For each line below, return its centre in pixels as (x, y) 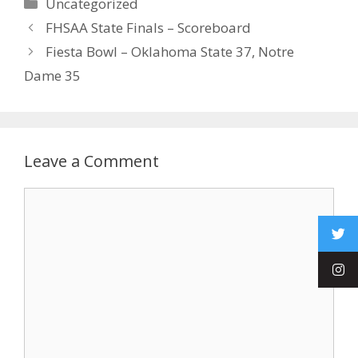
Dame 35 (52, 76)
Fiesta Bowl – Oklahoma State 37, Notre (170, 52)
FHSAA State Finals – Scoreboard (149, 28)
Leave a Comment (91, 161)
